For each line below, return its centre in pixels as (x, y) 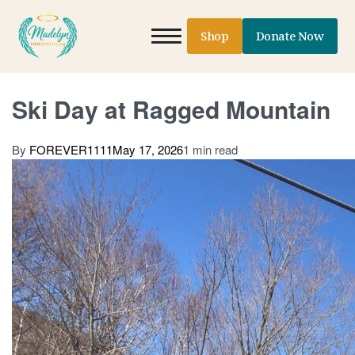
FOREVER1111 (71, 150)
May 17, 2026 (148, 150)
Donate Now (290, 36)
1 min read (210, 150)
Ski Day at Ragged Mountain (171, 109)
